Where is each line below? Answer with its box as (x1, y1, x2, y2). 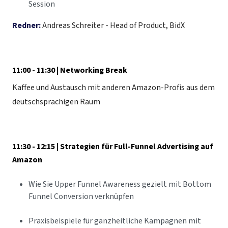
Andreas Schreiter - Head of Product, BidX (41, 20, 185, 32)
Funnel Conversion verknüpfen (28, 191, 134, 203)
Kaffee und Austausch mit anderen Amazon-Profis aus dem (12, 82, 215, 94)
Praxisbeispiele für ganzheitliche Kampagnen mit (28, 215, 201, 227)
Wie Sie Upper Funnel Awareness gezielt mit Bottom (28, 179, 211, 190)
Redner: (12, 20, 41, 32)
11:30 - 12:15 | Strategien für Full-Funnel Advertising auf (12, 141, 213, 153)
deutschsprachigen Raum (12, 96, 100, 108)
